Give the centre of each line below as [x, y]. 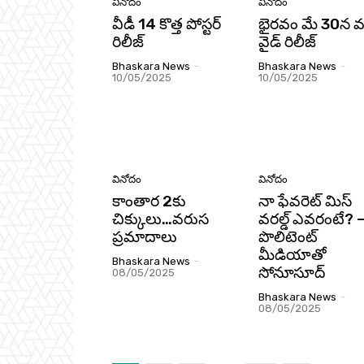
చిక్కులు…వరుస [160, 219]
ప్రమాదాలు [145, 237]
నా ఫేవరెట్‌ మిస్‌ [305, 201]
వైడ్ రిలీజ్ [287, 41]
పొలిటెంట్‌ [288, 237]
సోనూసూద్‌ [292, 273]
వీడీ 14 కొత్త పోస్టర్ [167, 24]
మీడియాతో [292, 255]
